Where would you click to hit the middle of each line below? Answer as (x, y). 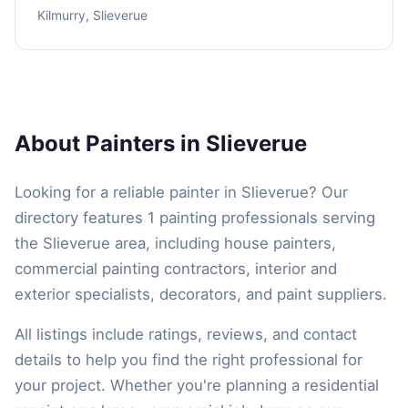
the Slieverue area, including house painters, (175, 243)
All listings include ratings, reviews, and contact (186, 334)
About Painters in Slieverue (161, 143)
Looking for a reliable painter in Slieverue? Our (181, 192)
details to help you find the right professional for (189, 359)
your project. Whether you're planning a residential (197, 385)
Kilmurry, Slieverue (92, 15)
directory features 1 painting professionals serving (195, 217)
